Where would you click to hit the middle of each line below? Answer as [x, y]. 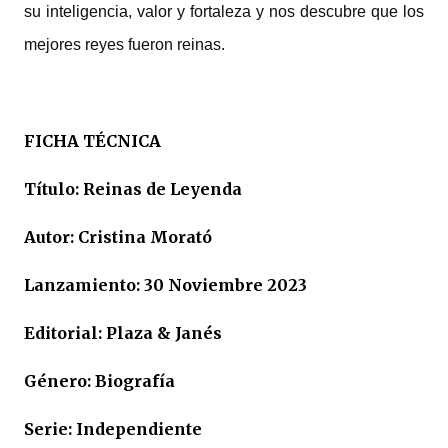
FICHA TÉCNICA [92, 141]
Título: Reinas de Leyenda [133, 189]
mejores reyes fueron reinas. [124, 44]
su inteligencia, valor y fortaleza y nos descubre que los [224, 11]
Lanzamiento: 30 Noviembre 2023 [165, 285]
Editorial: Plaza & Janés [123, 333]
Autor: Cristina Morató [118, 237]
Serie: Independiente [113, 429]
